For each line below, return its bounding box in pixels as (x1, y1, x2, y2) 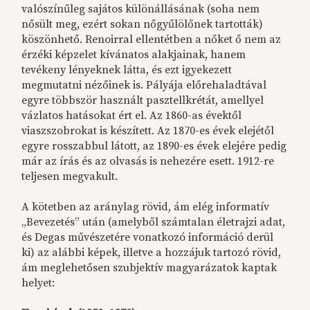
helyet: (21, 276, 55, 291)
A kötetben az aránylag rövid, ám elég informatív (21, 200, 270, 215)
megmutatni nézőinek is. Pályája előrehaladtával (21, 78, 267, 93)
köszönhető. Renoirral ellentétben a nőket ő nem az (21, 33, 282, 47)
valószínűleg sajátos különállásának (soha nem (21, 2, 260, 17)
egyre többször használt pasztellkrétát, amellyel (21, 93, 264, 108)
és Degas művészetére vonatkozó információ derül (21, 230, 274, 245)
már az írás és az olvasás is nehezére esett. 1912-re (21, 154, 275, 169)
